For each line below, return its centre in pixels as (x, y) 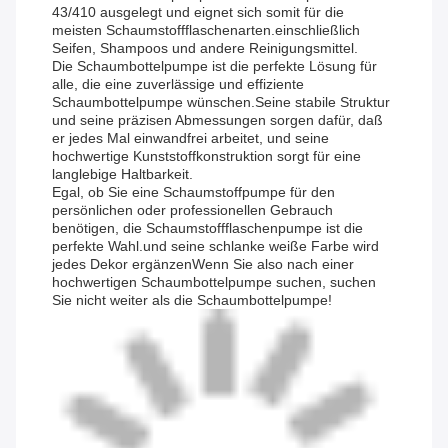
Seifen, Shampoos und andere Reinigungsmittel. (205, 48)
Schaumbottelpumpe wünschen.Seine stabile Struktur (221, 102)
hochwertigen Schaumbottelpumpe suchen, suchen (214, 282)
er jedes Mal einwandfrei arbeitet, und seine (190, 138)
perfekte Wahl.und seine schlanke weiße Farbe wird (215, 246)
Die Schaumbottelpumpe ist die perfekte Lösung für (214, 66)
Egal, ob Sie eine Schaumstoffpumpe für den (193, 192)
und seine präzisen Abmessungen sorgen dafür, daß (217, 120)
